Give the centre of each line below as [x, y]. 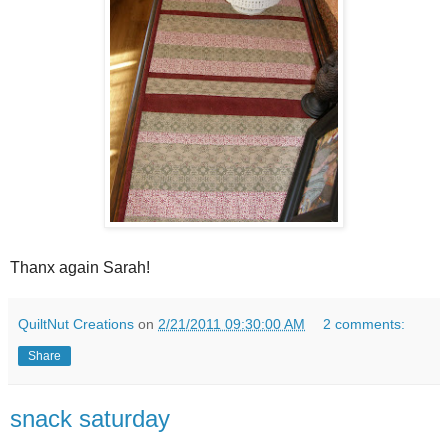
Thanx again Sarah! [80, 268]
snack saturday [90, 419]
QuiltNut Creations [76, 324]
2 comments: [364, 324]
